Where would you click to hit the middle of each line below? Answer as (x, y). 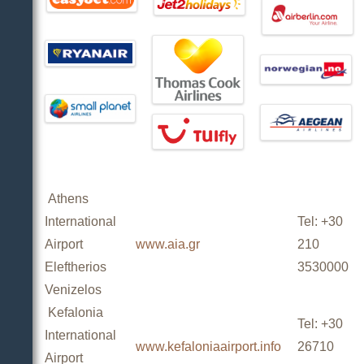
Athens (67, 198)
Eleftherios (76, 266)
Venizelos (73, 289)
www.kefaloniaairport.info (208, 346)
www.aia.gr (168, 244)
